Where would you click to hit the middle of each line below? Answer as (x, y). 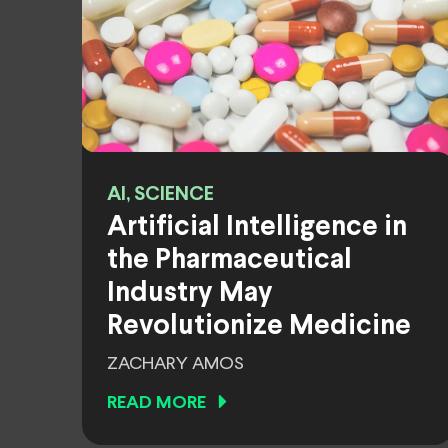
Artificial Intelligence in (257, 228)
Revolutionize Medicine (259, 327)
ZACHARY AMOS (175, 364)
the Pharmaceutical (229, 261)
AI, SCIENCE (160, 194)
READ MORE (156, 403)
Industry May (190, 294)
